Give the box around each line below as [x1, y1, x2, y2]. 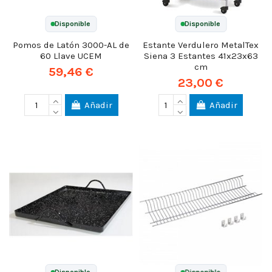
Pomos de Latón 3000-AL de [13, 39, 130, 50]
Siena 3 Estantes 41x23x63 [143, 50, 258, 61]
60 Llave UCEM [40, 50, 103, 61]
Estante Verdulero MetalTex [143, 39, 259, 50]
